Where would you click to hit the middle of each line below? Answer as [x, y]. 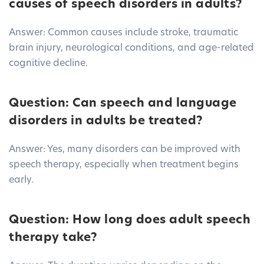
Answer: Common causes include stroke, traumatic [123, 33]
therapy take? [53, 238]
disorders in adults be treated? [106, 122]
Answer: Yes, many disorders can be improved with [125, 150]
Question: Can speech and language [123, 104]
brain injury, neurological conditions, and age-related [131, 49]
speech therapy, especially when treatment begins [124, 165]
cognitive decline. [48, 64]
